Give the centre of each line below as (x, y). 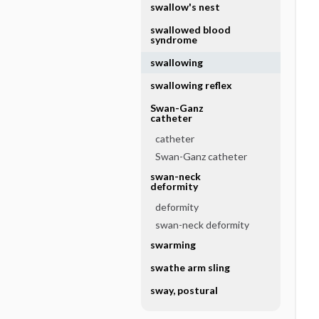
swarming (173, 245)
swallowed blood (190, 30)
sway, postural (184, 290)
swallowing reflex (191, 85)
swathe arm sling (190, 267)
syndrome (173, 40)
